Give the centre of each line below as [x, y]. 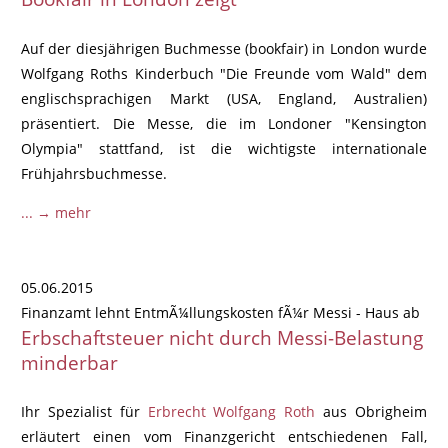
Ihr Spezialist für [84, 412]
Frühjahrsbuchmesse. [94, 173]
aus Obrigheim [371, 412]
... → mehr [56, 212]
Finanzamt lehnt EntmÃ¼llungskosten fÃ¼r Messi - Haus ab [221, 312]
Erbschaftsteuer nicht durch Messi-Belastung [222, 337]
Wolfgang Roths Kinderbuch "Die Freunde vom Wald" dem [224, 73]
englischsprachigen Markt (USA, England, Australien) [224, 98]
